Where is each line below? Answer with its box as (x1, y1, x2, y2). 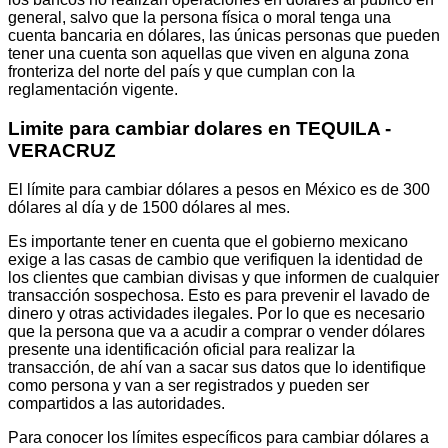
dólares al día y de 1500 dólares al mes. (8, 198, 290, 216)
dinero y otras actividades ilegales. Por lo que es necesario (8, 304, 425, 322)
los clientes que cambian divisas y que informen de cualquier (8, 268, 439, 286)
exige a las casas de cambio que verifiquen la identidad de (8, 250, 423, 268)
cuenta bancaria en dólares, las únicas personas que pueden (8, 27, 440, 45)
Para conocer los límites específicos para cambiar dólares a (8, 428, 429, 446)
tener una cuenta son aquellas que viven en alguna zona (8, 45, 409, 63)
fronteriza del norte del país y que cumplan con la (8, 63, 355, 81)
